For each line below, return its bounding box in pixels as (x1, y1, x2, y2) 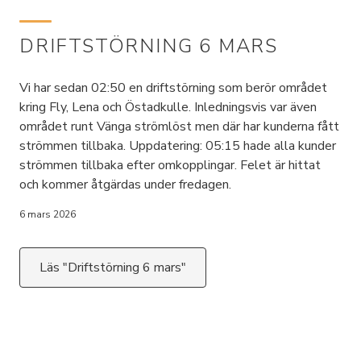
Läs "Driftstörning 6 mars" (39, 259, 186, 276)
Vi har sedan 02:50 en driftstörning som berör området (19, 79, 327, 97)
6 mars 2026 (19, 208, 76, 221)
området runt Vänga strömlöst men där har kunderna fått (19, 118, 339, 135)
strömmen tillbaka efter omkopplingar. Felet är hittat (19, 156, 321, 174)
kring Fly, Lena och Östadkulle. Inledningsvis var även (19, 98, 317, 116)
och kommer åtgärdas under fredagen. (19, 176, 244, 193)
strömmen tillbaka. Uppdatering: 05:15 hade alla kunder (19, 137, 336, 155)
